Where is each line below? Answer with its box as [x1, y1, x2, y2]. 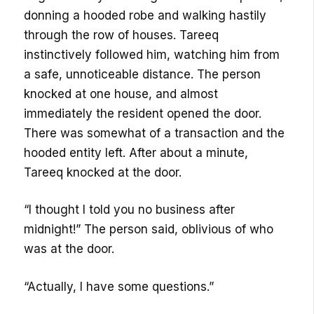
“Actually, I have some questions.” [24, 279, 214, 294]
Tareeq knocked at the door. [24, 165, 182, 179]
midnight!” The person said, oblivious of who [24, 222, 274, 237]
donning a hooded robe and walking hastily [24, 8, 267, 22]
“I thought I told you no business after [24, 203, 235, 217]
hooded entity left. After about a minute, [24, 145, 249, 160]
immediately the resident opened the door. [24, 106, 262, 121]
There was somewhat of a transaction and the [24, 125, 285, 140]
